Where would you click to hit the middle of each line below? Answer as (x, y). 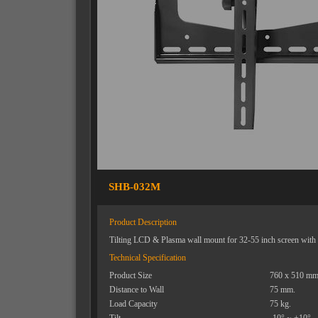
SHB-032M (129, 187)
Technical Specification (148, 258)
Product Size (131, 275)
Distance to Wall (137, 290)
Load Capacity (133, 304)
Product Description (143, 222)
